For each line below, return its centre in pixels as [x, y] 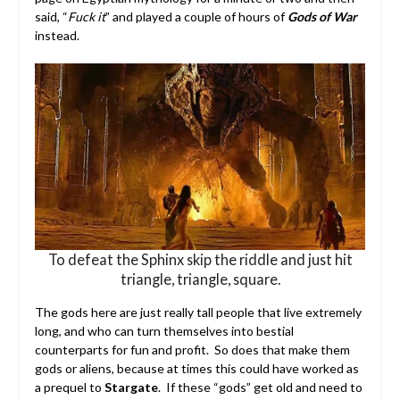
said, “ [51, 17]
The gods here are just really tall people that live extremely [198, 312]
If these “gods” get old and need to [264, 387]
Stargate [129, 387]
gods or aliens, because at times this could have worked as [196, 369]
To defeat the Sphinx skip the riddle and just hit [200, 260]
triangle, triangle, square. [200, 279]
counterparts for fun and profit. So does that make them [192, 350]
